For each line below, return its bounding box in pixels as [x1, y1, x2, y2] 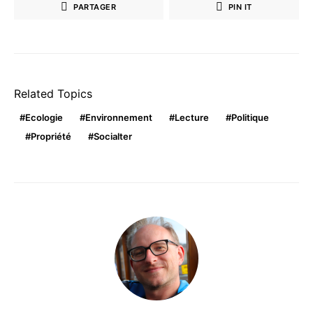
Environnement [85, 112, 152, 124]
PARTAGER [73, 1, 117, 12]
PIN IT [228, 1, 252, 12]
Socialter [94, 131, 132, 143]
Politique [231, 112, 269, 124]
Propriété [31, 131, 71, 143]
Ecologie [25, 112, 63, 124]
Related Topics [14, 87, 92, 101]
